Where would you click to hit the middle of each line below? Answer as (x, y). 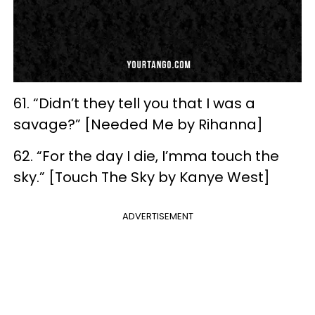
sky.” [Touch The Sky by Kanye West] (142, 177)
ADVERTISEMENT (157, 216)
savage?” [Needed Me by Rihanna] (138, 124)
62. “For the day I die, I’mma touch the (146, 156)
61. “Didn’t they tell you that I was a (134, 103)
